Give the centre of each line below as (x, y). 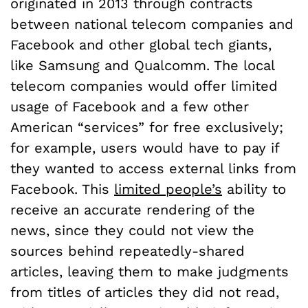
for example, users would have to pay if (145, 147)
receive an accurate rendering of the (133, 209)
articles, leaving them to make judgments (150, 271)
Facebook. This (62, 189)
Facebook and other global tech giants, (141, 44)
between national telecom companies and (152, 24)
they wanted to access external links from (153, 168)
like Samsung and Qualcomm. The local (142, 65)
